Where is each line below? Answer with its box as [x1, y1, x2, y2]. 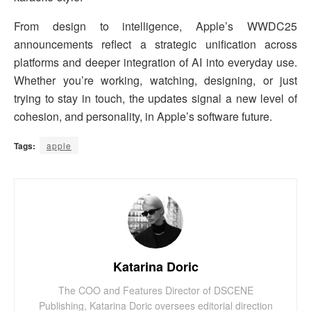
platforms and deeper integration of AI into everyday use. [14, 54, 297, 71]
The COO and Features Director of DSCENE [58, 283, 253, 298]
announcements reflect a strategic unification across [14, 36, 297, 53]
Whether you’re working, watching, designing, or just [14, 72, 297, 89]
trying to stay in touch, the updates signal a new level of [14, 90, 297, 107]
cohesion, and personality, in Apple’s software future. [14, 108, 272, 125]
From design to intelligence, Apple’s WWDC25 [14, 18, 297, 35]
